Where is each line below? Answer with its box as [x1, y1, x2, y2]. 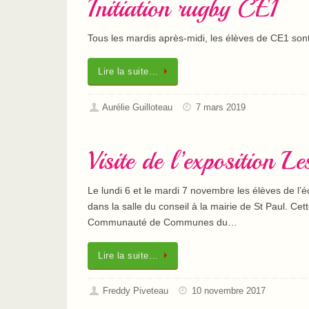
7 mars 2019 [196, 102, 246, 112]
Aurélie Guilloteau [102, 102, 173, 112]
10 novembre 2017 [192, 286, 266, 297]
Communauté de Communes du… [88, 216, 237, 228]
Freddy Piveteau [103, 286, 169, 297]
